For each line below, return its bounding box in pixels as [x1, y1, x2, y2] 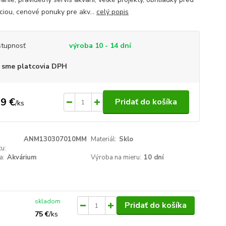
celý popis [96, 7, 129, 17]
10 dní [144, 153, 164, 162]
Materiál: [91, 135, 117, 144]
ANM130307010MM [23, 135, 87, 144]
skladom [35, 197, 61, 205]
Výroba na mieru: [91, 153, 142, 162]
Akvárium [7, 153, 36, 162]
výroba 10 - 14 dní [69, 41, 131, 50]
